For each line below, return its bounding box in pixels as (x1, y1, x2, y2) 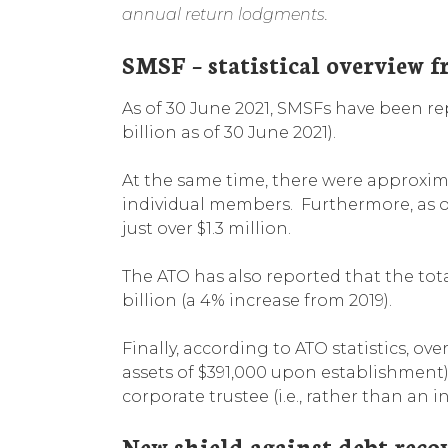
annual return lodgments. (122, 4, 328, 24)
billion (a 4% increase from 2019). (122, 290, 392, 310)
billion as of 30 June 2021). (122, 122, 336, 142)
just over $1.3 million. (122, 218, 291, 238)
